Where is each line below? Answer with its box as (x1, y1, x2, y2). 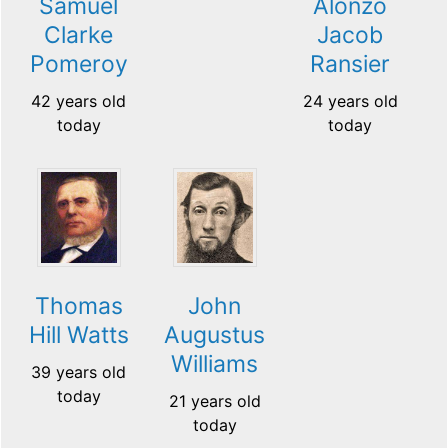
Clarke (44, 21, 114, 50)
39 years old (31, 362, 127, 383)
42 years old (31, 91, 127, 112)
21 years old (168, 391, 261, 412)
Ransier (310, 50, 391, 79)
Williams (171, 350, 259, 379)
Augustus (164, 321, 266, 350)
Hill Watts (28, 321, 129, 350)
